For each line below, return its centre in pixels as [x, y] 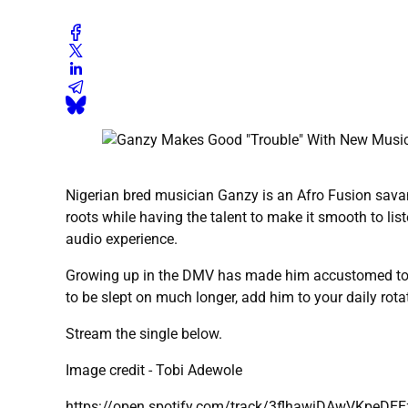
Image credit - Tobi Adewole [154, 371]
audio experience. [122, 240]
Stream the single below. [144, 334]
